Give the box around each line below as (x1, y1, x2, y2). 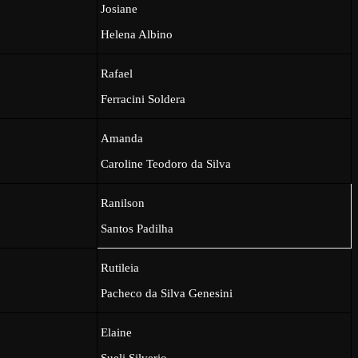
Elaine (101, 325, 133, 339)
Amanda (101, 131, 144, 145)
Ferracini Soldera (101, 92, 186, 105)
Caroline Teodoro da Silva (101, 157, 232, 170)
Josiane (101, 2, 138, 15)
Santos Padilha (101, 221, 174, 235)
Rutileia (101, 261, 140, 274)
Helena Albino (101, 27, 173, 41)
